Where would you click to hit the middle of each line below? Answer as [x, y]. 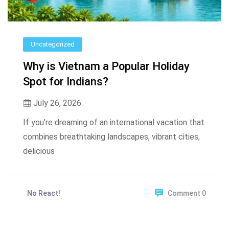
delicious [39, 151]
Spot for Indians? [66, 82]
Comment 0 [187, 193]
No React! [44, 193]
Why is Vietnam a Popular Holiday [106, 66]
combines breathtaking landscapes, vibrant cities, [111, 137]
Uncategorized [53, 44]
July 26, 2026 [56, 103]
